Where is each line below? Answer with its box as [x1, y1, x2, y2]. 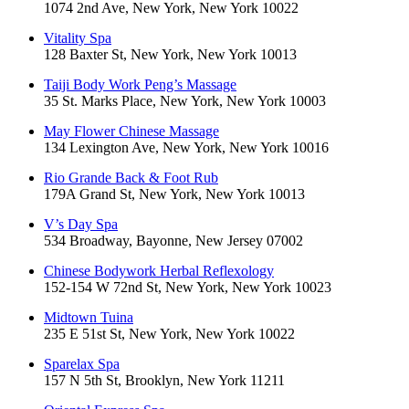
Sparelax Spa [44, 356, 120, 372]
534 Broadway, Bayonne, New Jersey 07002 [44, 233, 303, 249]
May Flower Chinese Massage [44, 123, 219, 140]
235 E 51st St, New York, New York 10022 [44, 326, 295, 342]
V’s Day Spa [44, 216, 118, 233]
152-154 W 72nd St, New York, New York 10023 [44, 279, 331, 296]
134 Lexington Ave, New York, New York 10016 [44, 140, 329, 156]
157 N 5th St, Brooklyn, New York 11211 [44, 372, 285, 389]
